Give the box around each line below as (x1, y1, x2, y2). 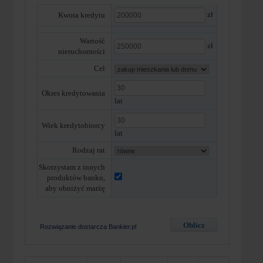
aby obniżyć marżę (45, 184, 105, 193)
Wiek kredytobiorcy (41, 121, 105, 130)
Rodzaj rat (72, 146, 105, 155)
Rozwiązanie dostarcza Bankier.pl (39, 222, 136, 230)
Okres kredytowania (41, 89, 105, 98)
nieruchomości (58, 47, 105, 56)
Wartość (79, 36, 105, 46)
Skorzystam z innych (38, 163, 105, 172)
